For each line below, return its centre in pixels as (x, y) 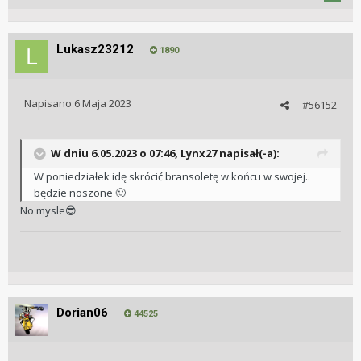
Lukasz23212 (95, 50)
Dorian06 (82, 313)
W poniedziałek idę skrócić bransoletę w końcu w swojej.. (172, 177)
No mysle (43, 211)
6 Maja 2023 (103, 104)
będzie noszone (75, 193)
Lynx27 (199, 153)
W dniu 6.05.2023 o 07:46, (116, 153)
